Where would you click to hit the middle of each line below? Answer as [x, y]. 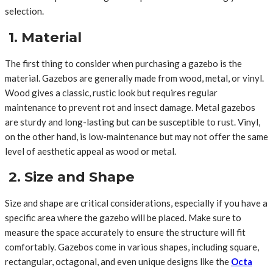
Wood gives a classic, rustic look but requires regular [111, 92]
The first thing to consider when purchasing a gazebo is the [123, 63]
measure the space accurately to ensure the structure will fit [125, 232]
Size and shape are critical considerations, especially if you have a [136, 203]
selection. [24, 11]
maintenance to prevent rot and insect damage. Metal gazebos [130, 107]
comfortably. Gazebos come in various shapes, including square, [132, 246]
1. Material [43, 37]
